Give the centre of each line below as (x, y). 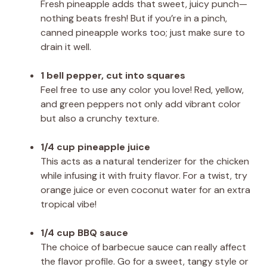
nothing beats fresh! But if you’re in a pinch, (134, 18)
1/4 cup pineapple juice (95, 147)
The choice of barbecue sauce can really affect (143, 247)
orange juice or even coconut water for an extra (145, 190)
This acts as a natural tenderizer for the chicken (145, 161)
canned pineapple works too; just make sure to (143, 32)
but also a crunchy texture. (100, 118)
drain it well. (66, 46)
